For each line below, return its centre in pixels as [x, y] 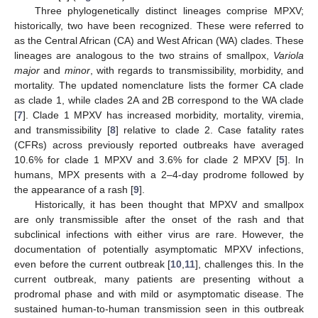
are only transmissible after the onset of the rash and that [159, 220]
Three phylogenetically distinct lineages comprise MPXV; [169, 11]
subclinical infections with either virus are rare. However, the [159, 235]
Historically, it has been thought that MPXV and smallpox [169, 205]
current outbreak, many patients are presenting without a [159, 279]
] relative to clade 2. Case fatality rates [210, 130]
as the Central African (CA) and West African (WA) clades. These [159, 41]
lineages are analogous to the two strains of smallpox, [144, 56]
